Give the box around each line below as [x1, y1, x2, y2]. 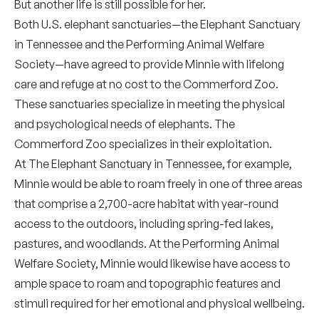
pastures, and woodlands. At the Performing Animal [14, 236, 279, 251]
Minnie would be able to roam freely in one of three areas [14, 177, 303, 191]
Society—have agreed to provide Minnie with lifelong [14, 57, 284, 71]
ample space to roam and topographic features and [14, 276, 281, 291]
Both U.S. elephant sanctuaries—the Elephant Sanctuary [14, 17, 300, 31]
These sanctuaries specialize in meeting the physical [14, 97, 285, 111]
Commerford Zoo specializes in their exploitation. [14, 137, 272, 151]
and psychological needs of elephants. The [14, 117, 235, 131]
